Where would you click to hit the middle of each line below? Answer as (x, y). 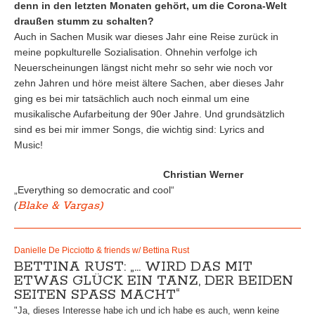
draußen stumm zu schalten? (84, 21)
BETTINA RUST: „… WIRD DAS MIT (133, 267)
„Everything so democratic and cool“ (94, 190)
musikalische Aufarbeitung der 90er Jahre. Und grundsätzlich (149, 114)
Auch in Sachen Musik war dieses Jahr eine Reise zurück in (146, 37)
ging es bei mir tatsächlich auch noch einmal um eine (132, 98)
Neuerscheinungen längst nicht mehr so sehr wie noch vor (143, 67)
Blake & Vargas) (60, 206)
